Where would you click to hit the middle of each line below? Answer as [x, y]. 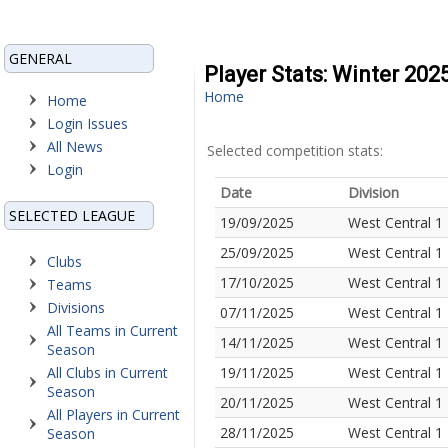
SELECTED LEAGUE [72, 215]
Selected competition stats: [295, 150]
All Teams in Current [112, 330]
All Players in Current [113, 414]
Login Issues [87, 123]
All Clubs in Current [107, 372]
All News [75, 146]
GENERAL [40, 58]
